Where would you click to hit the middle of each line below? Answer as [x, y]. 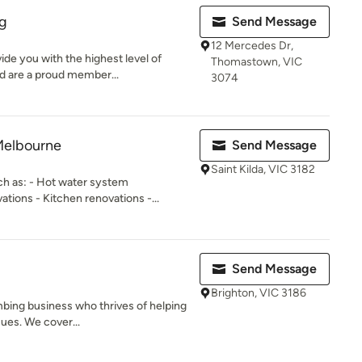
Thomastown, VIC [257, 62]
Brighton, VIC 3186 [259, 293]
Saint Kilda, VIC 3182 [263, 169]
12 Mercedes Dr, [252, 46]
